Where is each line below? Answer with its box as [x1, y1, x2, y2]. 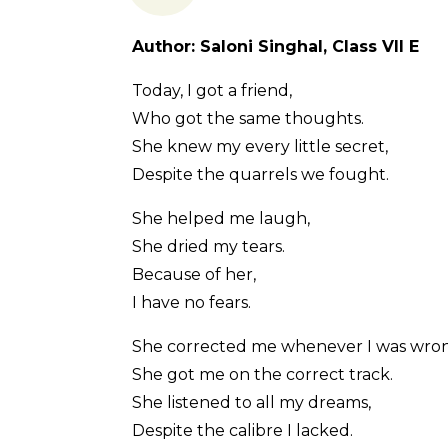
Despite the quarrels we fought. [132, 165, 389, 185]
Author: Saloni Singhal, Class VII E [132, 37, 419, 57]
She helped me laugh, [132, 209, 310, 229]
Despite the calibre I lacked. [132, 421, 353, 441]
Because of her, [132, 265, 256, 285]
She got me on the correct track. [132, 365, 393, 385]
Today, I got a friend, [132, 81, 292, 101]
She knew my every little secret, [132, 137, 388, 157]
